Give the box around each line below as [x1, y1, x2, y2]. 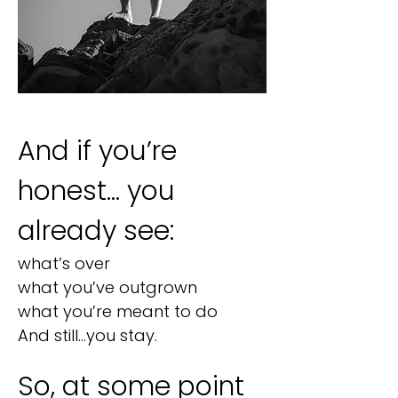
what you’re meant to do [18, 300, 218, 322]
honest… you [18, 172, 175, 210]
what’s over [18, 252, 110, 275]
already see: [18, 212, 174, 250]
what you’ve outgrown [18, 276, 197, 298]
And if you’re [18, 132, 177, 170]
